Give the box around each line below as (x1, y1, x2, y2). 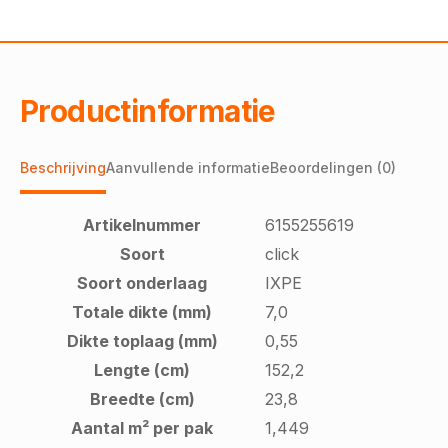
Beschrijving (20, 159, 106, 177)
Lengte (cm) (94, 360, 190, 381)
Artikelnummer (83, 215, 201, 236)
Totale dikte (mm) (72, 302, 212, 323)
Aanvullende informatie (106, 159, 270, 177)
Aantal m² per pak (71, 418, 213, 439)
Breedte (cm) (89, 389, 195, 410)
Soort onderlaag (77, 273, 207, 294)
